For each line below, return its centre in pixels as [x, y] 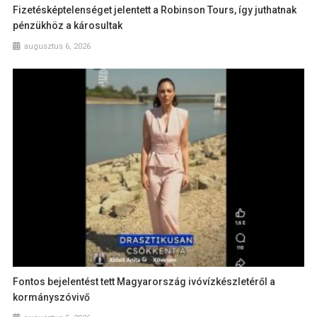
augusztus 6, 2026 [58, 47]
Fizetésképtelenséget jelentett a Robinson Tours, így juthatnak [155, 10]
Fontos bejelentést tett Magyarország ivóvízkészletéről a [144, 281]
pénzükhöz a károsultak [68, 26]
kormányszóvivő [52, 297]
